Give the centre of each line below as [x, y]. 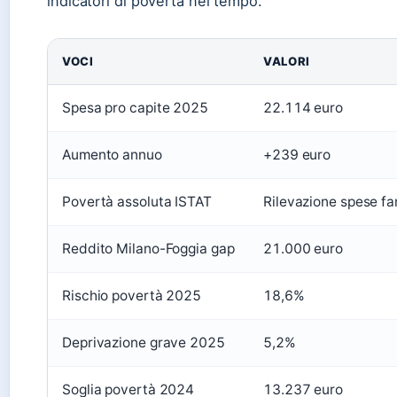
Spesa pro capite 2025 [135, 107]
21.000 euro [303, 248]
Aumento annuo [112, 154]
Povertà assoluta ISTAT [137, 201]
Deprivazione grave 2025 [144, 342]
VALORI [287, 61]
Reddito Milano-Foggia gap [148, 248]
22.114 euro [303, 107]
